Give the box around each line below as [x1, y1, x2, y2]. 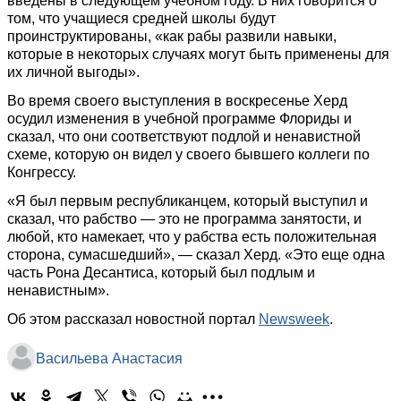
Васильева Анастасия [36, 351, 183, 366]
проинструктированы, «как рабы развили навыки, [7, 29, 337, 44]
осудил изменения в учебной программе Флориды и [7, 111, 352, 126]
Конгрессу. [7, 165, 76, 180]
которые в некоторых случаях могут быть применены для [7, 47, 389, 62]
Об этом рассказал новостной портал [7, 311, 259, 327]
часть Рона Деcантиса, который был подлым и [7, 265, 315, 280]
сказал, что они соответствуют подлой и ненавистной [7, 129, 361, 144]
